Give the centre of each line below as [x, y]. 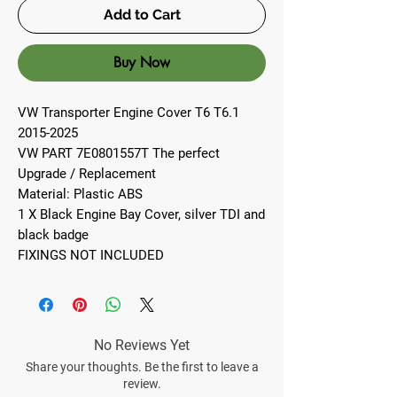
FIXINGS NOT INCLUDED [91, 255]
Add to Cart [142, 15]
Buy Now [142, 62]
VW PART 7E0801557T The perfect [119, 153]
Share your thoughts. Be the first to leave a [142, 367]
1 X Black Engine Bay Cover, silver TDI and [141, 214]
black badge [53, 235]
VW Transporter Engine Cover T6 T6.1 [128, 113]
